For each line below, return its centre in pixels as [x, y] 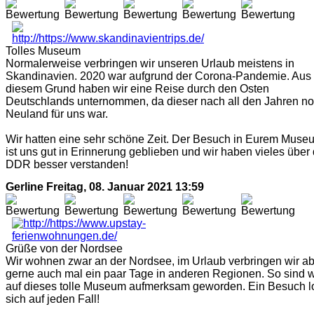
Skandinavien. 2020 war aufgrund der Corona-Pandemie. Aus [158, 76]
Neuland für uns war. [57, 114]
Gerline [25, 186]
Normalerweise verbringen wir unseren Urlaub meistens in [150, 64]
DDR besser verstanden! [67, 165]
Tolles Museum [43, 51]
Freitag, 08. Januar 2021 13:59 [125, 186]
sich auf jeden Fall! [53, 299]
